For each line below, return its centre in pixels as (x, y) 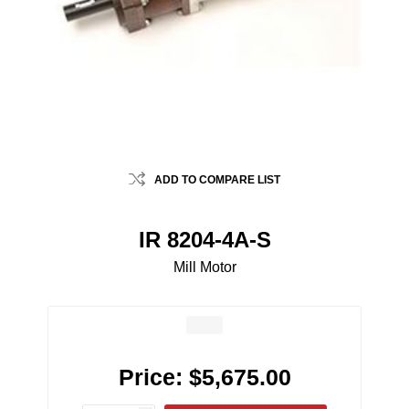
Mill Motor (204, 267)
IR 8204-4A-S (204, 240)
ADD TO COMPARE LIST (217, 180)
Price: (150, 378)
